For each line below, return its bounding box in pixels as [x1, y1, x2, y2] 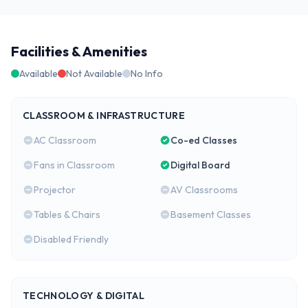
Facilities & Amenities [11, 43, 147, 60]
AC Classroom [34, 134, 96, 146]
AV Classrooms [170, 184, 238, 196]
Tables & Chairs [34, 208, 100, 221]
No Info [131, 67, 163, 80]
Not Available [66, 67, 122, 80]
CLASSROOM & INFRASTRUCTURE [23, 109, 186, 122]
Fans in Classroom [34, 159, 115, 171]
